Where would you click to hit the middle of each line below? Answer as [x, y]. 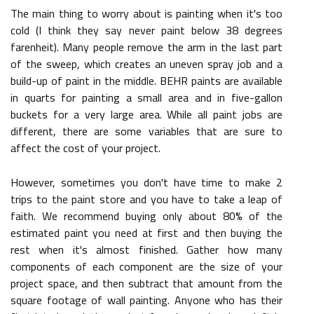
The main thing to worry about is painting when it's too [146, 13]
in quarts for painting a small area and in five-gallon [146, 97]
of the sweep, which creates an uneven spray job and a [146, 64]
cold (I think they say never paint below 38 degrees [146, 30]
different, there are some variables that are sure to [146, 131]
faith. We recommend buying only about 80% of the [146, 216]
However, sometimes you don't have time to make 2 [146, 182]
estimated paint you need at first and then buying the [146, 233]
